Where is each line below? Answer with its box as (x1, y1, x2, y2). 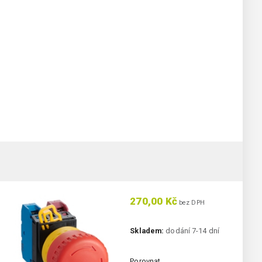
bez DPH (177, 199, 205, 207)
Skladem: (130, 226, 164, 236)
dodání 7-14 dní (164, 226, 219, 236)
